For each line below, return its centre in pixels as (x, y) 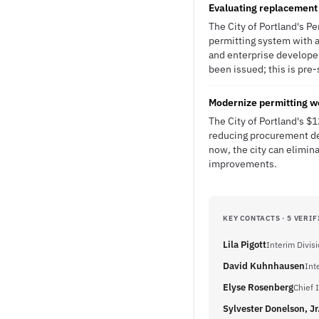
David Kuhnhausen (264, 266)
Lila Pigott (245, 245)
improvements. (243, 164)
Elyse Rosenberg (258, 287)
